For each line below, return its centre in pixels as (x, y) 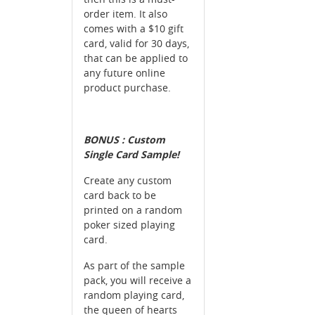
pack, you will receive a (137, 281)
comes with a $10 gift (134, 29)
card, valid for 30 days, (136, 44)
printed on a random (133, 210)
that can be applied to (136, 58)
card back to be (120, 195)
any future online (124, 73)
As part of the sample (134, 266)
